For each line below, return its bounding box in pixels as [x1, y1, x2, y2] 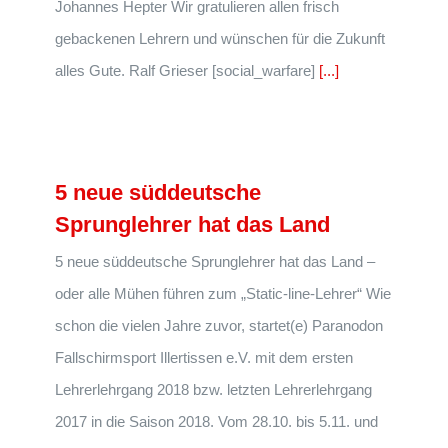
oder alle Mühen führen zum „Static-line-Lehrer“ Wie [55, 285, 391, 302]
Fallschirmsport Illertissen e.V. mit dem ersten [55, 349, 353, 366]
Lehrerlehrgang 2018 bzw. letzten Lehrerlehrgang [55, 381, 372, 398]
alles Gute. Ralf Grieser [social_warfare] [55, 62, 319, 79]
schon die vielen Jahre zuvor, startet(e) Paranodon [55, 317, 383, 334]
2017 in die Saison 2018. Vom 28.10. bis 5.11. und [55, 413, 378, 430]
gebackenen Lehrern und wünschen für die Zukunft [55, 30, 385, 47]
